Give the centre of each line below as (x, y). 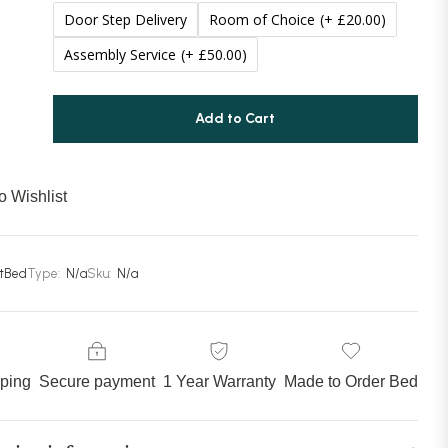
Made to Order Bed (350, 382)
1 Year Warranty (219, 382)
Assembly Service (119, 55)
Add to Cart (235, 119)
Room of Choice (261, 20)
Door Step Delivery (125, 20)
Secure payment (96, 382)
